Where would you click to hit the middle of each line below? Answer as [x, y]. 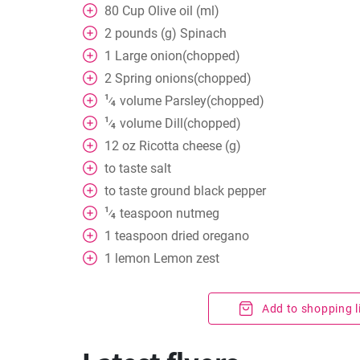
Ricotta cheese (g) [190, 146]
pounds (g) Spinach [171, 33]
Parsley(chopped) [214, 101]
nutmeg [197, 213]
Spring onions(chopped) [183, 78]
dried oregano [210, 236]
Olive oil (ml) [184, 11]
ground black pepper [208, 191]
